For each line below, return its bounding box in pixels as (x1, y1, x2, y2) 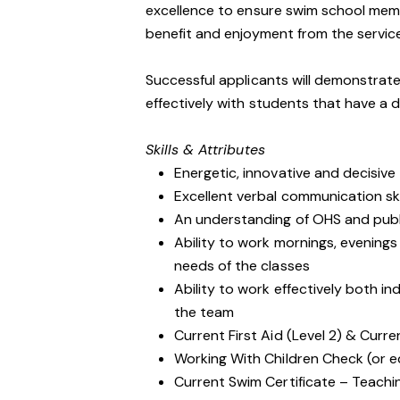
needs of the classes (174, 256, 310, 275)
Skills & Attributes (146, 140, 265, 159)
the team (174, 303, 235, 321)
